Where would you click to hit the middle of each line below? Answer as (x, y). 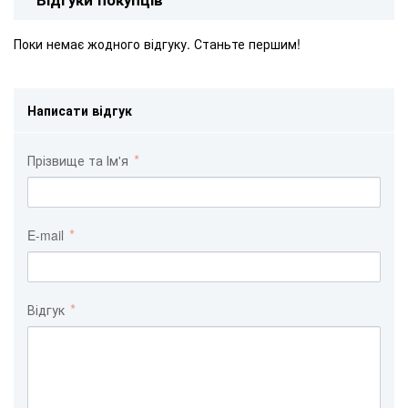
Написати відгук (80, 110)
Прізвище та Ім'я (80, 160)
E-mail (47, 235)
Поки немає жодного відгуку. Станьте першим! (157, 43)
